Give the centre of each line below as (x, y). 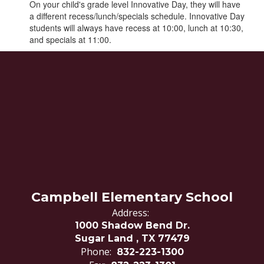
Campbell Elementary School (132, 197)
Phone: (96, 252)
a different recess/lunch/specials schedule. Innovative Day (137, 16)
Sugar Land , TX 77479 (132, 238)
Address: (131, 213)
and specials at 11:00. (70, 39)
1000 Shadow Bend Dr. (132, 225)
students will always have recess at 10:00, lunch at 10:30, (136, 28)
